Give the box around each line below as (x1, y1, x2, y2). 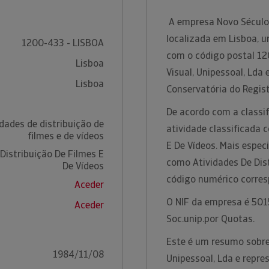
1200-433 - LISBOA (21, 37, 104, 49)
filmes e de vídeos (27, 130, 104, 142)
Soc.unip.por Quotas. (166, 213, 257, 225)
